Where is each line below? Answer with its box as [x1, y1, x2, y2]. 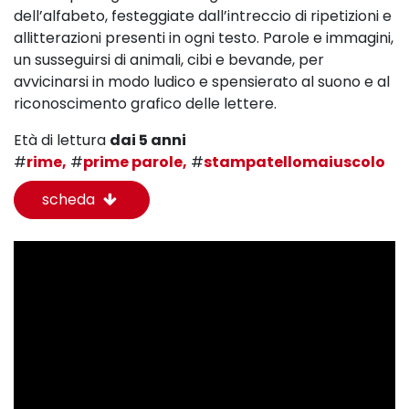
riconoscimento [14, 93, 131, 115]
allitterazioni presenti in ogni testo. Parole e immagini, [14, 27, 393, 49]
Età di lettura [14, 130, 110, 152]
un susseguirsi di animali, [14, 49, 187, 71]
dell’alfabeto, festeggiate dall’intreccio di [14, 5, 310, 27]
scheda [42, 189, 99, 211]
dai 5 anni [110, 130, 186, 152]
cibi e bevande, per [187, 49, 324, 71]
